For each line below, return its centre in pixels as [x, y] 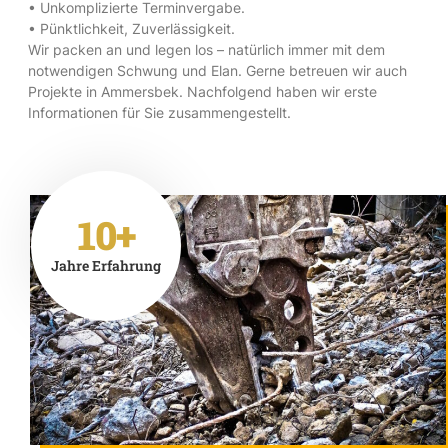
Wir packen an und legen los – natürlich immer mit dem [206, 49]
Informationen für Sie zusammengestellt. [159, 112]
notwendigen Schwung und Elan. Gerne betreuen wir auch [217, 70]
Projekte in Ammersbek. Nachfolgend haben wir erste [202, 91]
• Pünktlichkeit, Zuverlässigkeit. [131, 28]
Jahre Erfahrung [106, 265]
